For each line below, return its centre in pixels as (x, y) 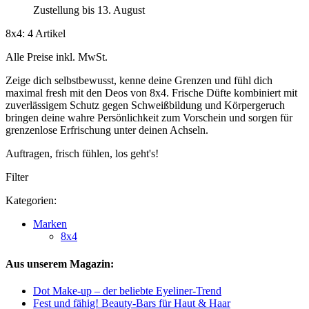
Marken (50, 224)
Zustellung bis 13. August (89, 10)
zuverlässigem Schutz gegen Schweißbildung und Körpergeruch (145, 106)
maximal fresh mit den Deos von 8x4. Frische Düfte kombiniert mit (151, 93)
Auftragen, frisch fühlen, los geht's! (82, 154)
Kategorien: (31, 201)
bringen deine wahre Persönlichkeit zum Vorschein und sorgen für (149, 118)
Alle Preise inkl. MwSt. (57, 57)
